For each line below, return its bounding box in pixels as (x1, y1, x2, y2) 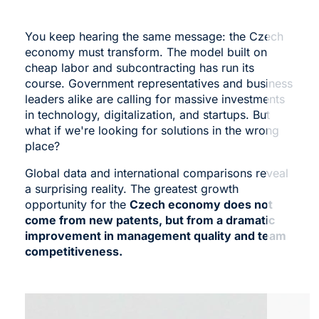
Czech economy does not (129, 197, 273, 211)
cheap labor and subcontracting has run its (24, 60, 254, 75)
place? (24, 138, 60, 153)
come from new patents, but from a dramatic (24, 212, 275, 227)
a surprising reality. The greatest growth (24, 181, 239, 196)
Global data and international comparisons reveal (24, 165, 288, 180)
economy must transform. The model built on (24, 44, 267, 59)
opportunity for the (24, 197, 130, 211)
